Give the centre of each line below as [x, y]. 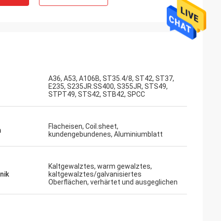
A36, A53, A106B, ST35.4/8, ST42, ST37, [111, 78]
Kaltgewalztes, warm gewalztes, [100, 166]
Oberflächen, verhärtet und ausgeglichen [113, 182]
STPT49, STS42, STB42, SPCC [97, 94]
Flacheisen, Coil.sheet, [83, 126]
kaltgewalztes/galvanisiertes [95, 174]
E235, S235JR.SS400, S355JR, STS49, [108, 86]
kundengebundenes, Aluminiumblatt [106, 134]
